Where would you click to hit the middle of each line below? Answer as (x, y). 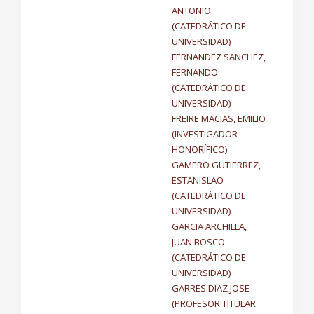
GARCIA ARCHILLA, (209, 226)
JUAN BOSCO (198, 242)
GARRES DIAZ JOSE (211, 288)
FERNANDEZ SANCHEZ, (219, 57)
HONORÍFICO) (199, 149)
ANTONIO (191, 11)
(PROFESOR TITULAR (214, 303)
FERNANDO (195, 72)
